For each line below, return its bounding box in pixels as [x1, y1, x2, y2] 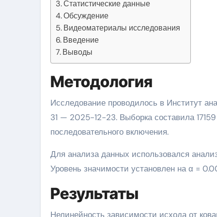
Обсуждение [63, 11, 109, 21]
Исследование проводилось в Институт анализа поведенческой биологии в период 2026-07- [50, 97, 56, 108]
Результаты [50, 184, 139, 203]
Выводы [62, 47, 93, 57]
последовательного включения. [50, 126, 169, 137]
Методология [50, 72, 153, 91]
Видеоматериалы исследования [63, 23, 181, 33]
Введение [63, 35, 99, 45]
